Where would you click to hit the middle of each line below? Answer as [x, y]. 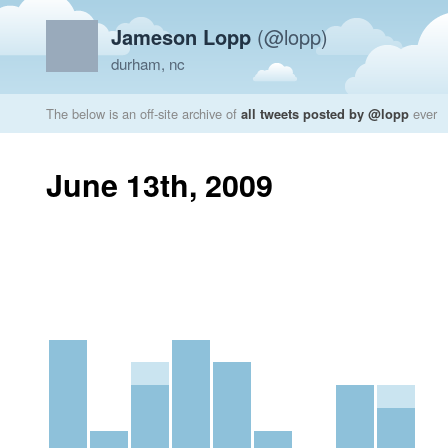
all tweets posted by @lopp [325, 113]
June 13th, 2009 [159, 184]
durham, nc [148, 63]
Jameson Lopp [181, 36]
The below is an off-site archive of [143, 113]
